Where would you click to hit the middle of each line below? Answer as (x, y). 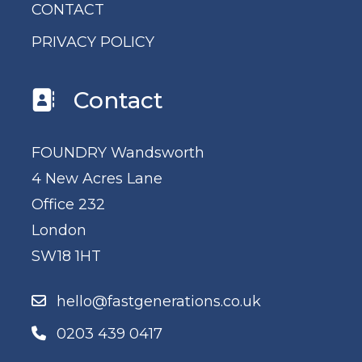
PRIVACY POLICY (93, 42)
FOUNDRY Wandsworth (118, 152)
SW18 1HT (66, 256)
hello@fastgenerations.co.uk (158, 301)
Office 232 (68, 204)
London (59, 230)
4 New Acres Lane (97, 178)
